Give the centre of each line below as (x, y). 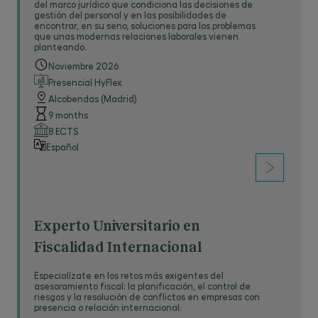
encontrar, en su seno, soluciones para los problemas (145, 25)
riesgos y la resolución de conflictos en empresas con (147, 296)
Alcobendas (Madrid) (93, 98)
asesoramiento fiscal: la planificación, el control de (142, 286)
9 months (68, 115)
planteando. (60, 46)
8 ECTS (63, 131)
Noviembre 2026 (83, 66)
